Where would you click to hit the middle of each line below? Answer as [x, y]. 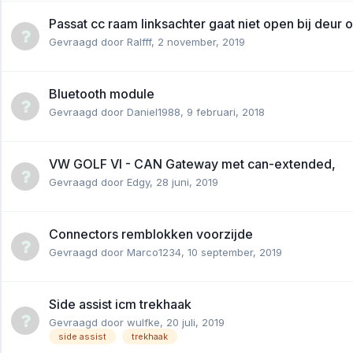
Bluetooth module [102, 93]
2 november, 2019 [201, 41]
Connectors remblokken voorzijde [151, 234]
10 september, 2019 [235, 252]
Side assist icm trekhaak [120, 304]
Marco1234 [154, 252]
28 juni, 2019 [187, 182]
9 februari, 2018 [226, 111]
